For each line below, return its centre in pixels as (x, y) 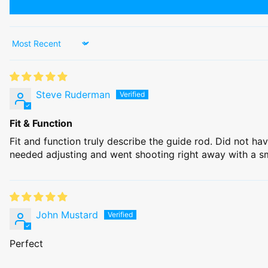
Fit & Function (41, 123)
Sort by (26, 49)
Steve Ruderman (73, 95)
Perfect (26, 243)
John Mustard (67, 215)
